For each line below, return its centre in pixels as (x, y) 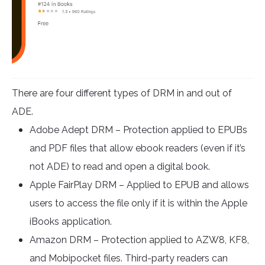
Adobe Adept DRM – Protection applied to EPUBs (138, 130)
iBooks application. (71, 222)
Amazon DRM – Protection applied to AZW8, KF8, (139, 240)
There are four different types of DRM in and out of (122, 93)
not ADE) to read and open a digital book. (120, 167)
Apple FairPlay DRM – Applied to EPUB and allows (139, 185)
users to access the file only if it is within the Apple (138, 203)
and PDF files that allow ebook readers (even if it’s (138, 148)
